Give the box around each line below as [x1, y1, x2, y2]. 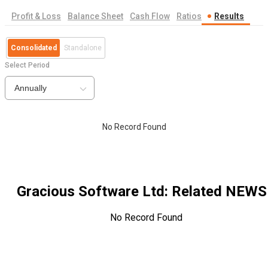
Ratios [176, 11, 202, 22]
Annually [14, 83, 47, 93]
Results [214, 11, 244, 22]
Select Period [5, 61, 50, 70]
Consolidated [11, 44, 57, 53]
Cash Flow [130, 11, 170, 22]
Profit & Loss [11, 11, 61, 22]
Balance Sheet [68, 11, 123, 22]
